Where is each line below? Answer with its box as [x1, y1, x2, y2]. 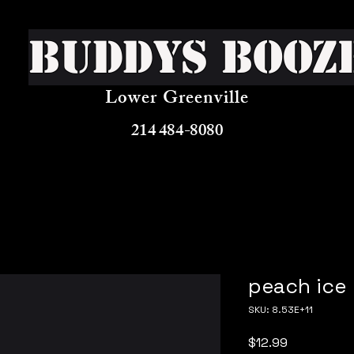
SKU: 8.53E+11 [248, 303, 313, 316]
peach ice [248, 272, 346, 299]
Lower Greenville [104, 83, 250, 116]
